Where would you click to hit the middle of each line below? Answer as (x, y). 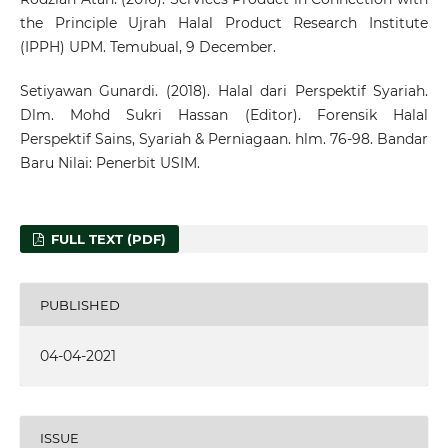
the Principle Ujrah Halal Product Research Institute (224, 23)
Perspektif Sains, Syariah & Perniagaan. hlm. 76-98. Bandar (224, 139)
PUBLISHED (79, 304)
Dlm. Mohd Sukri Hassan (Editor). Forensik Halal (224, 115)
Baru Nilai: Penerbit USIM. (109, 163)
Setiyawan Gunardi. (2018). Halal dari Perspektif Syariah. (224, 91)
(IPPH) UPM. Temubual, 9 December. (147, 47)
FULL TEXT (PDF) (107, 239)
